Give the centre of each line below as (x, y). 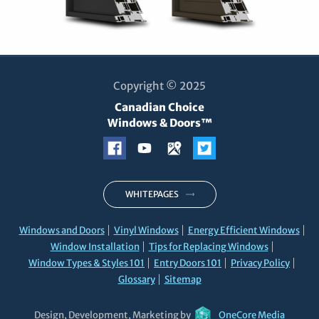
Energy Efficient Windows (244, 231)
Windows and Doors (62, 231)
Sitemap (183, 280)
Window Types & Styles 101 (87, 263)
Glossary (136, 280)
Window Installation (95, 247)
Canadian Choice (159, 108)
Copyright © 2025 (159, 86)
